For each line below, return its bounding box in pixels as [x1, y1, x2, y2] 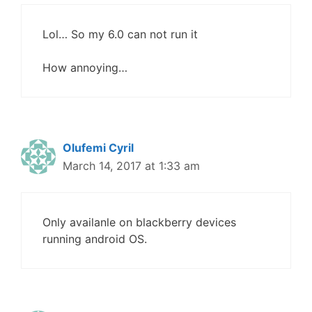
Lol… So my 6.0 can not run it [42, 27, 198, 42]
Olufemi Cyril [63, 141, 134, 155]
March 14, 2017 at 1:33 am [63, 159, 200, 173]
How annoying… [42, 61, 127, 75]
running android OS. [42, 232, 147, 247]
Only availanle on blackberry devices [42, 215, 236, 230]
